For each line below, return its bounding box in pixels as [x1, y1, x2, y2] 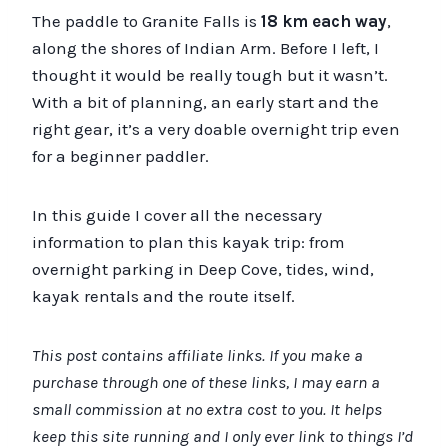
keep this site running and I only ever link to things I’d [32, 425, 413, 446]
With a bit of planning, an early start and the [32, 91, 379, 112]
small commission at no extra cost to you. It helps [32, 398, 382, 419]
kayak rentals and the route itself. [32, 285, 295, 306]
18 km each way [261, 10, 387, 31]
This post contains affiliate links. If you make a [32, 344, 363, 365]
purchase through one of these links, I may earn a [32, 371, 380, 392]
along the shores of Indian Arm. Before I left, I [32, 37, 379, 58]
